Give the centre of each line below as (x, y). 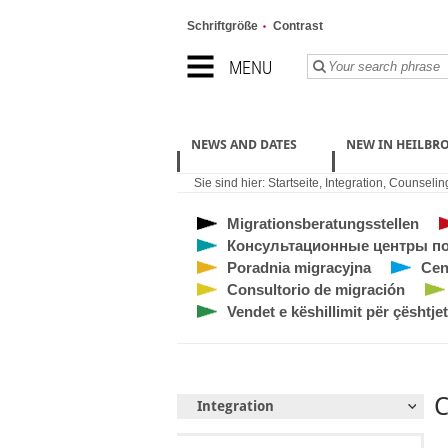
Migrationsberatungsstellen (322, 223)
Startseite (293, 183)
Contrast (297, 26)
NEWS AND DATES (243, 144)
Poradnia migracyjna (298, 267)
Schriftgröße (222, 26)
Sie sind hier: (230, 183)
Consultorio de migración (315, 289)
